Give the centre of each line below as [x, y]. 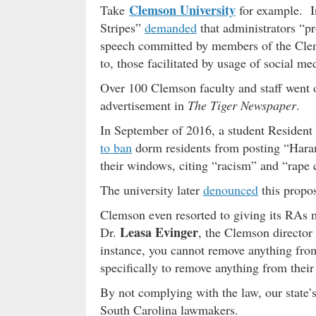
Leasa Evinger [159, 232]
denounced [231, 189]
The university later [152, 189]
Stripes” [122, 27]
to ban [116, 147]
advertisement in [144, 105]
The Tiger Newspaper [242, 105]
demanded [171, 27]
